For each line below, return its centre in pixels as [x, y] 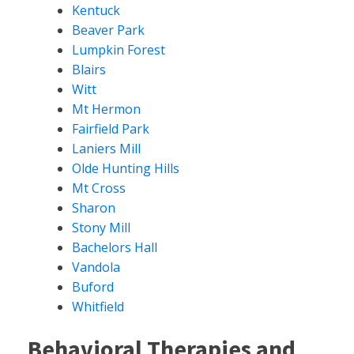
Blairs [89, 69]
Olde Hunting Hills [126, 168]
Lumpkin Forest [119, 49]
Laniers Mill [106, 148]
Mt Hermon [106, 109]
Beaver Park [108, 30]
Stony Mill [101, 227]
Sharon [94, 207]
